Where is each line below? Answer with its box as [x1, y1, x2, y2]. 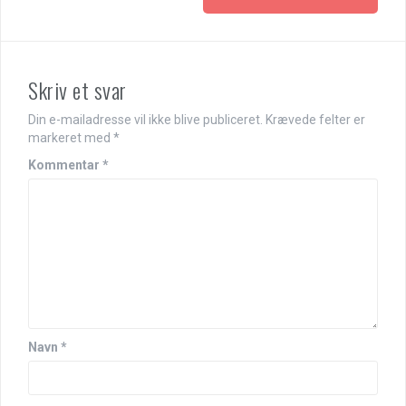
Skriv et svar [28, 72, 127, 106]
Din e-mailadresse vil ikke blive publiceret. [28, 111, 263, 127]
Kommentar [28, 157, 102, 172]
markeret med [28, 130, 113, 145]
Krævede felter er [266, 111, 365, 127]
